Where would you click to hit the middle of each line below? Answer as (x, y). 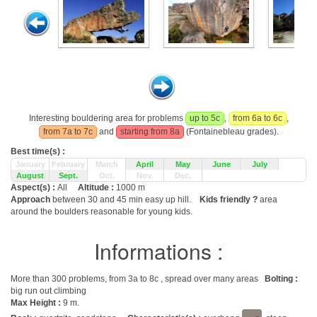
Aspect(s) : (34, 188)
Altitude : (97, 188)
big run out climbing (48, 291)
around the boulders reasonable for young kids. (102, 212)
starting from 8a (150, 132)
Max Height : (36, 303)
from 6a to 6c (257, 118)
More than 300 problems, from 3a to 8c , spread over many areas (138, 279)
